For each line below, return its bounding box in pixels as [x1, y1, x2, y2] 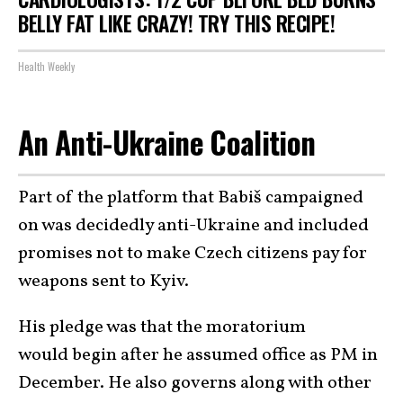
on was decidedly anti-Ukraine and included [18, 212, 369, 238]
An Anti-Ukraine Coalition [18, 120, 316, 166]
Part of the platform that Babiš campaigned [18, 184, 363, 210]
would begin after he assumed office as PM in [18, 342, 378, 368]
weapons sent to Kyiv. [18, 268, 189, 294]
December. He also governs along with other [18, 370, 372, 396]
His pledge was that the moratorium [18, 314, 306, 340]
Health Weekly [18, 59, 75, 75]
